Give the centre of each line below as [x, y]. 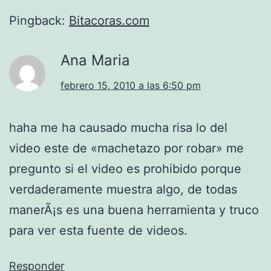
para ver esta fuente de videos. [98, 231]
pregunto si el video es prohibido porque [125, 169]
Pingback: [39, 21]
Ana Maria [95, 60]
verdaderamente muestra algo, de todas [123, 190]
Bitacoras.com [109, 21]
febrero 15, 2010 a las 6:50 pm [131, 86]
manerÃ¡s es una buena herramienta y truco [134, 210]
